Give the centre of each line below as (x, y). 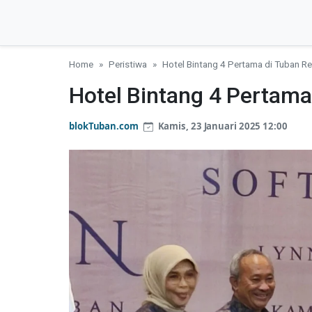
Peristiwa (128, 64)
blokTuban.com (104, 126)
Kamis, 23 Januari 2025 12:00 (221, 126)
